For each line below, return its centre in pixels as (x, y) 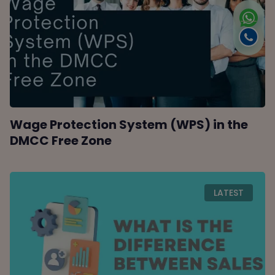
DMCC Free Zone (61, 140)
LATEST (228, 192)
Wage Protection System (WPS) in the (129, 124)
